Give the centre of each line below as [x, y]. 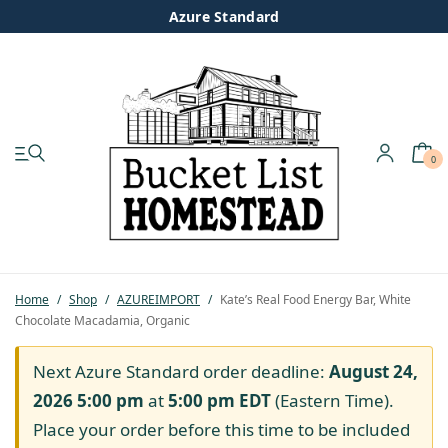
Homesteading [74, 392]
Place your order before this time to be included [221, 429]
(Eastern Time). [332, 400]
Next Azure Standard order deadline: [181, 371]
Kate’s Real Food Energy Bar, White [314, 299]
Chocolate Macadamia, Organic [102, 320]
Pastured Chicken [85, 288]
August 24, [373, 371]
